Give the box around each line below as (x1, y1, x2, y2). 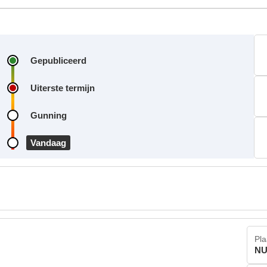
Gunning (30, 110, 67, 120)
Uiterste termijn (30, 82, 95, 93)
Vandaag (30, 137, 66, 148)
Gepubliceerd (30, 55, 86, 66)
